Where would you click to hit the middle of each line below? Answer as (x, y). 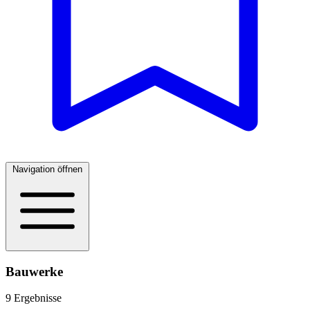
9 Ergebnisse (34, 298)
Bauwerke (34, 271)
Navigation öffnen (47, 169)
